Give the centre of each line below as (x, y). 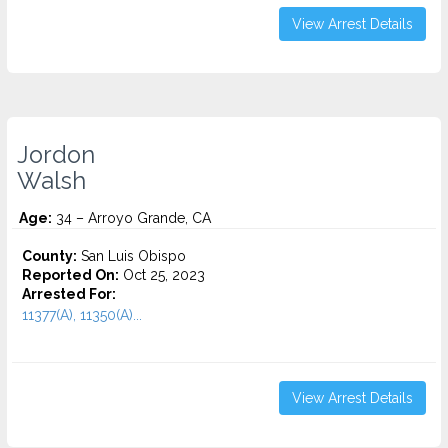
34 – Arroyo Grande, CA (131, 218)
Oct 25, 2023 (162, 275)
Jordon (56, 155)
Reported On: (70, 275)
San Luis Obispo (131, 256)
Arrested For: (69, 294)
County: (49, 256)
